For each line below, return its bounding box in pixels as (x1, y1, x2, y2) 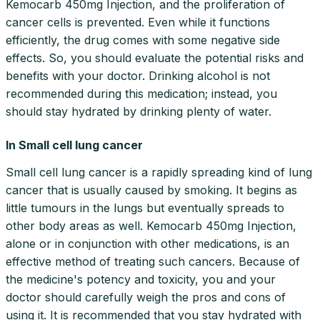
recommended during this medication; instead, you (6, 86, 277, 101)
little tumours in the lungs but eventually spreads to (6, 200, 284, 215)
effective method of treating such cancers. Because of (6, 254, 300, 269)
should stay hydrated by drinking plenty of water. (6, 104, 271, 119)
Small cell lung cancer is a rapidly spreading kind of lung (6, 164, 312, 179)
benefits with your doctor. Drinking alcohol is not (6, 68, 270, 83)
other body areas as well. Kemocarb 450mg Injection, (6, 218, 296, 233)
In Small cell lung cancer (6, 137, 143, 152)
